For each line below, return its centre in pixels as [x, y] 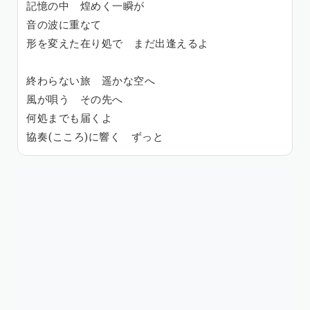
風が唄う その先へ [75, 100]
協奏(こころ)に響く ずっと [95, 137]
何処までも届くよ [69, 118]
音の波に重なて [64, 25]
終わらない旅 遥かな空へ [91, 81]
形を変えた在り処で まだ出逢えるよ [118, 44]
